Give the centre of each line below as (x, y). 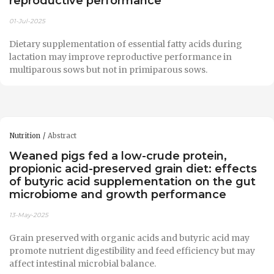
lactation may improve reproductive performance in (120, 57)
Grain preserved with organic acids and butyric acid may (129, 238)
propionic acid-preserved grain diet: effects (133, 169)
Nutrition (25, 135)
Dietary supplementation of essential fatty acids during (126, 44)
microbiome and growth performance (118, 194)
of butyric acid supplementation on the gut (132, 182)
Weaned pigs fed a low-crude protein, (118, 156)
